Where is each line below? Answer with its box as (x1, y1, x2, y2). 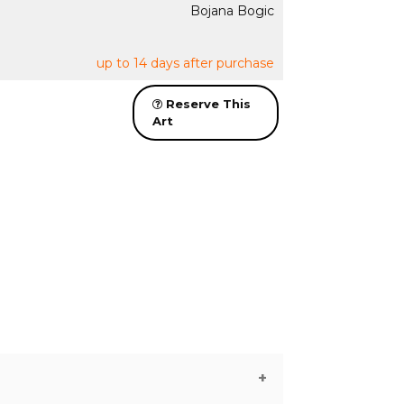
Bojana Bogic (189, 3, 274, 19)
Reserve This (161, 96, 251, 111)
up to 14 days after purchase (96, 55, 274, 71)
